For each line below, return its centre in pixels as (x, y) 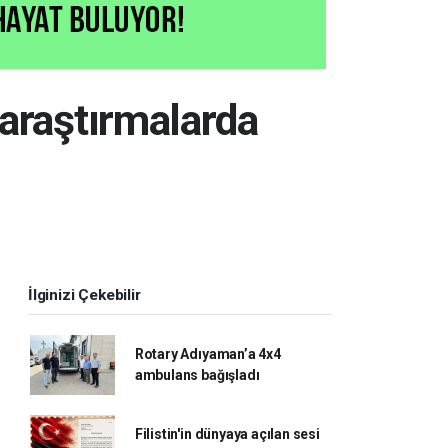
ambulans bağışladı (197, 375)
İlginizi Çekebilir (84, 295)
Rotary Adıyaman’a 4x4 (207, 354)
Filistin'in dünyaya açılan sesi (227, 434)
